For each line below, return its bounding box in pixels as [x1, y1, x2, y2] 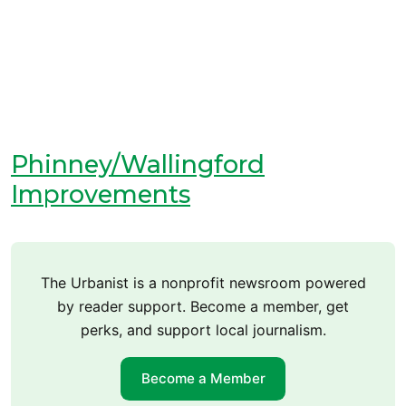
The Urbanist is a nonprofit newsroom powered [40, 273, 366, 292]
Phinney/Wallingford [11, 149, 265, 179]
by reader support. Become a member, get [57, 296, 349, 315]
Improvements [11, 179, 190, 209]
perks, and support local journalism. [80, 320, 326, 339]
